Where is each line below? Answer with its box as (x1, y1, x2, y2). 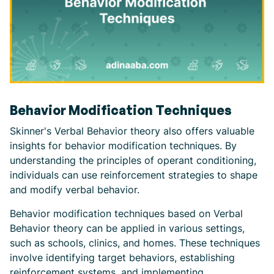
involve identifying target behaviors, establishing (10, 251, 235, 264)
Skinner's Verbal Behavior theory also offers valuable (10, 124, 254, 137)
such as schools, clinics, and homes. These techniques (10, 236, 260, 249)
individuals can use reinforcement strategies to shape (10, 168, 257, 181)
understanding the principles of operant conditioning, (10, 154, 256, 166)
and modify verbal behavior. (10, 183, 139, 196)
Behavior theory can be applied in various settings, (10, 221, 245, 234)
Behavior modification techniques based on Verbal (10, 207, 243, 220)
